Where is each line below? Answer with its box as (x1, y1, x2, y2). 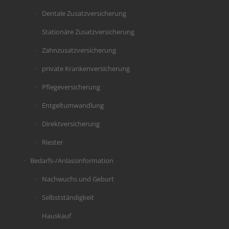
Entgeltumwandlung (41, 100, 104, 110)
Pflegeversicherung (41, 82, 100, 91)
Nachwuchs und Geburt (41, 174, 114, 184)
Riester (41, 137, 63, 147)
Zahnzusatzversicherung (41, 45, 116, 55)
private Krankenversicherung (41, 63, 130, 73)
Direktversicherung (41, 119, 100, 128)
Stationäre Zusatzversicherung (41, 27, 134, 36)
